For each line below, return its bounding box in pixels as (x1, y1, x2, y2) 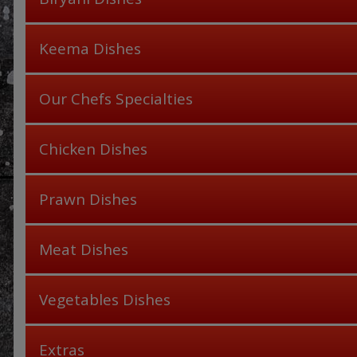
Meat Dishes (39, 239, 128, 261)
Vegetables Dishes (39, 289, 171, 311)
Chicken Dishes (39, 139, 147, 160)
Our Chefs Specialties (39, 88, 193, 110)
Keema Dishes (39, 38, 141, 60)
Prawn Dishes (39, 189, 137, 210)
